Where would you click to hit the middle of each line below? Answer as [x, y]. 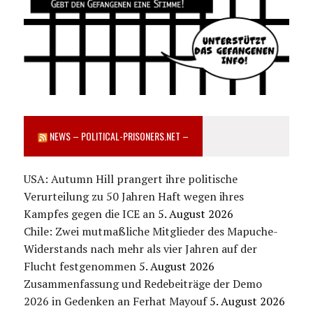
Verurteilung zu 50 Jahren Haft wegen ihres [133, 196]
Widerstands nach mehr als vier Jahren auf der [140, 248]
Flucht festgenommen [80, 266]
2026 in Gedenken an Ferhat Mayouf [115, 301]
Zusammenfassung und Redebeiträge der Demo [143, 283]
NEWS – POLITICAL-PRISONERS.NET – [119, 136]
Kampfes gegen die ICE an [89, 213]
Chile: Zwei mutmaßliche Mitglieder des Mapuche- [151, 231]
